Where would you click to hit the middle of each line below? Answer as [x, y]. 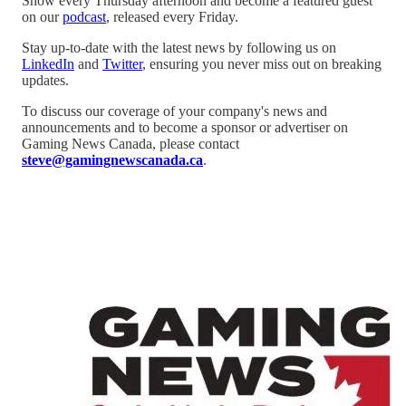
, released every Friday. [172, 16]
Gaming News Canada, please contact [130, 143]
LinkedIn [48, 63]
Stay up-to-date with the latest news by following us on [179, 47]
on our [42, 16]
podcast [84, 16]
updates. [45, 80]
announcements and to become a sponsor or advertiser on [185, 127]
